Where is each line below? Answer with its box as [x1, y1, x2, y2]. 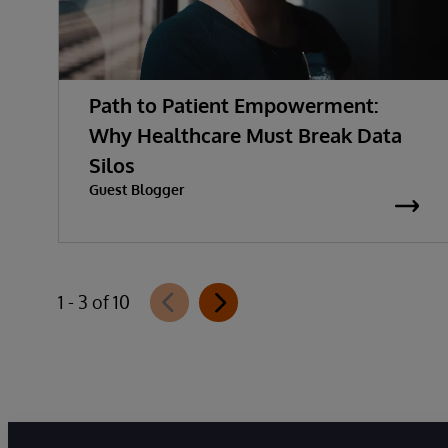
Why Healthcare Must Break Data [89, 121, 402, 148]
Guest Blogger [89, 180, 184, 198]
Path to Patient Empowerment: [89, 91, 379, 118]
